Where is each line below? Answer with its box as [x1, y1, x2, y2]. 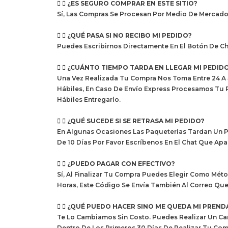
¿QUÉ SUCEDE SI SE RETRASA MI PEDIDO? [67, 117, 205, 125]
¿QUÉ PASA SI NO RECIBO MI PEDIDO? [67, 32, 192, 40]
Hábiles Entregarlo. [57, 96, 121, 104]
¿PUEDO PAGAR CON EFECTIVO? [67, 160, 175, 168]
